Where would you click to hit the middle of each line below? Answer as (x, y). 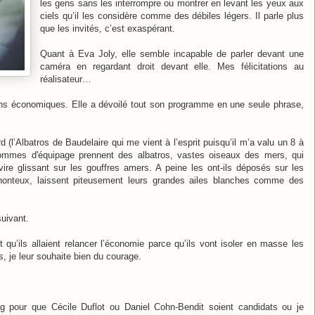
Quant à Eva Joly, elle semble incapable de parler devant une (172, 53)
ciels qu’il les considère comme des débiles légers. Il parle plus (172, 15)
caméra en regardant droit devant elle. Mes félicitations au (172, 66)
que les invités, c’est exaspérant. (108, 28)
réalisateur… (66, 79)
